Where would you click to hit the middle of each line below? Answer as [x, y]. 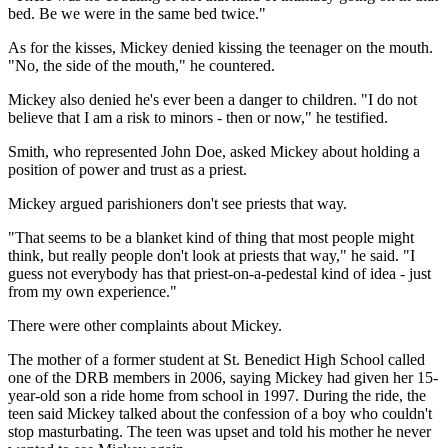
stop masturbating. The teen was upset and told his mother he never [219, 432]
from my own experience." [92, 292]
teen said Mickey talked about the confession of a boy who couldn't [220, 414]
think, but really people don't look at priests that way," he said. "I [211, 256]
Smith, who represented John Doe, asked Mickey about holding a [214, 152]
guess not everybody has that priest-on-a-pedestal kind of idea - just [219, 274]
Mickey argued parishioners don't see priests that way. [177, 204]
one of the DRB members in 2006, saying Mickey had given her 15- [223, 378]
